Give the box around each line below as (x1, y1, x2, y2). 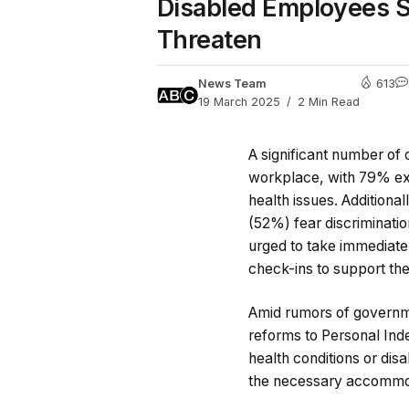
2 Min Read (294, 95, 360, 110)
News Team (198, 77, 267, 91)
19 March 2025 (198, 95, 280, 110)
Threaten (157, 25, 262, 56)
